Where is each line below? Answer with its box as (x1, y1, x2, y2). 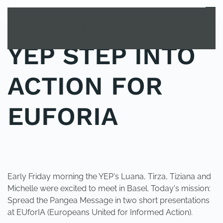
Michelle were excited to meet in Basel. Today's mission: (7, 184, 211, 193)
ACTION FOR (7, 71, 163, 101)
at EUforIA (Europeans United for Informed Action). (7, 208, 193, 217)
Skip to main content (22, 23, 97, 33)
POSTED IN (7, 142, 46, 150)
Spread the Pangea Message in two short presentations (7, 196, 210, 205)
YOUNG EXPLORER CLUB (46, 142, 129, 150)
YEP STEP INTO (7, 41, 196, 70)
